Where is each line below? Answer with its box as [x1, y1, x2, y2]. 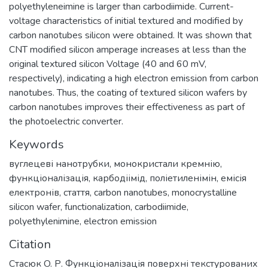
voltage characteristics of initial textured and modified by [9, 14, 243, 28]
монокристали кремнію [114, 157, 220, 170]
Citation [9, 236, 51, 252]
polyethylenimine [9, 215, 80, 228]
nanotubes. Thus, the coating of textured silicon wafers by [9, 86, 247, 99]
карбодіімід [93, 172, 145, 185]
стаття [63, 186, 90, 199]
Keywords [9, 136, 64, 153]
